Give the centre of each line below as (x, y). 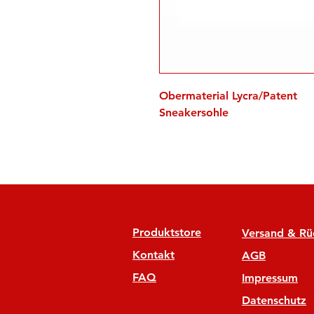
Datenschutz (274, 300)
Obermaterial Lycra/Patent (228, 96)
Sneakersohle (194, 112)
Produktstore (167, 232)
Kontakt (153, 255)
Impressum (270, 278)
